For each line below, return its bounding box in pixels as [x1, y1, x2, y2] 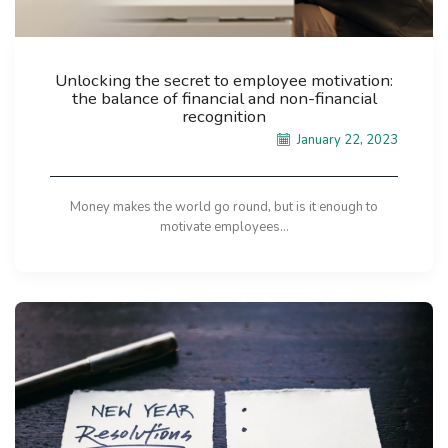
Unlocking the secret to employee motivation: [55, 69, 393, 93]
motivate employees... [159, 218, 289, 237]
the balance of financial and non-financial [71, 87, 377, 111]
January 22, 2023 [294, 131, 398, 150]
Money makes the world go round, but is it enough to [70, 198, 378, 217]
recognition [182, 105, 266, 129]
